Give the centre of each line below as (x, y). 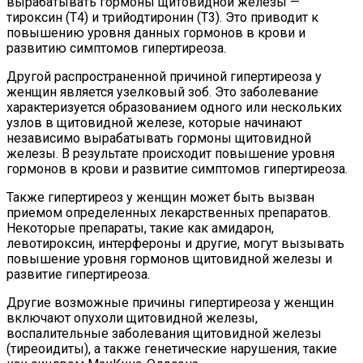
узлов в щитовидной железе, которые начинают (154, 122)
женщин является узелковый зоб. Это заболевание (162, 92)
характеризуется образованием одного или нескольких (174, 107)
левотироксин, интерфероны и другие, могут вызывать (175, 243)
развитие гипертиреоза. (78, 274)
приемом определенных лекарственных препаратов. (169, 212)
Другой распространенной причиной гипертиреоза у (164, 76)
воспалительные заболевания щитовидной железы (164, 333)
